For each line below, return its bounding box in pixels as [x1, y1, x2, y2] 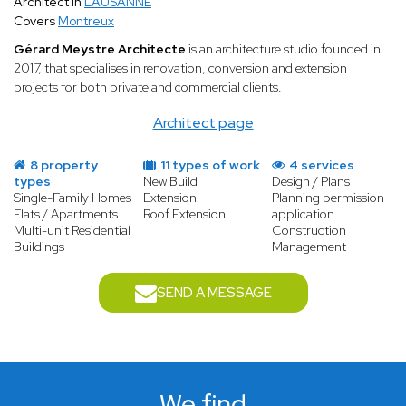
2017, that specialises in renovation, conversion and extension [14, 60, 347, 77]
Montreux [58, 13, 114, 30]
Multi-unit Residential [14, 222, 130, 239]
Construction [272, 222, 347, 239]
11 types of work [157, 157, 260, 174]
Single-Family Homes [14, 189, 131, 207]
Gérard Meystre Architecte [14, 41, 188, 58]
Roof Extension [142, 206, 226, 223]
